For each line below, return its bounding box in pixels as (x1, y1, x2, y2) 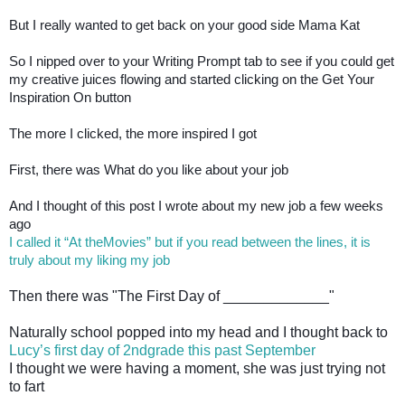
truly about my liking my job (9, 252, 170, 268)
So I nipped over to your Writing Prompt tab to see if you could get (9, 53, 394, 69)
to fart (9, 378, 48, 394)
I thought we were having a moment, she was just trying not (9, 360, 385, 376)
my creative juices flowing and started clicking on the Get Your (9, 71, 374, 87)
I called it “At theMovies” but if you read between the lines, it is (9, 234, 371, 250)
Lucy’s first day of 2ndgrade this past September (9, 342, 316, 358)
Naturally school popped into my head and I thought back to (9, 324, 388, 340)
